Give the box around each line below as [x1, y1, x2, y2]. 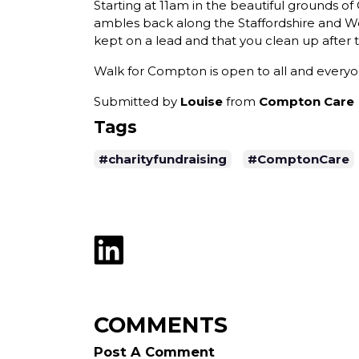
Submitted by [94, 94, 180, 110]
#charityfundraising [99, 151, 227, 167]
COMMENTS [94, 311, 228, 338]
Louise [180, 94, 223, 110]
